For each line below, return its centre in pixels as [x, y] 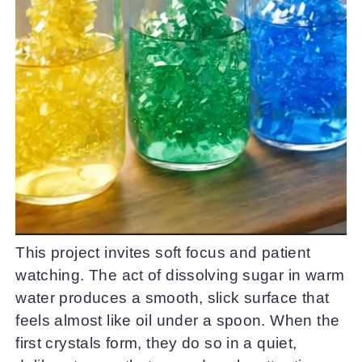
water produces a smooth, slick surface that [173, 298]
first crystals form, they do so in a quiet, [156, 343]
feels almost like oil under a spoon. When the [178, 321]
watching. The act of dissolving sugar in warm [180, 276]
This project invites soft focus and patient [163, 253]
